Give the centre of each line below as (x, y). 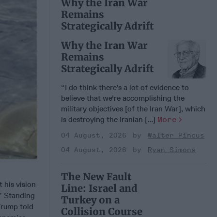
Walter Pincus (176, 135)
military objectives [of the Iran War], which (133, 108)
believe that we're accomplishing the (123, 98)
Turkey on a (90, 200)
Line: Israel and (99, 188)
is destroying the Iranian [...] (109, 119)
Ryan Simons (172, 150)
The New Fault (96, 176)
